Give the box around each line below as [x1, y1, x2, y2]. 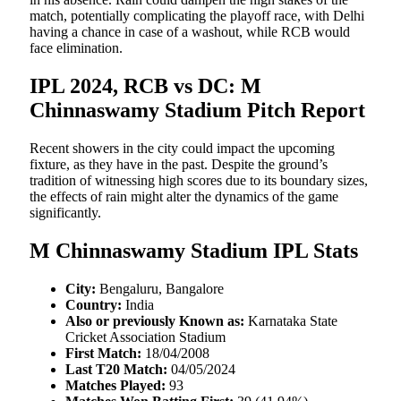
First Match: [65, 345, 141, 361]
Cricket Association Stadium [65, 328, 226, 345]
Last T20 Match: [65, 361, 167, 377]
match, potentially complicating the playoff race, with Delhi [30, 8, 364, 24]
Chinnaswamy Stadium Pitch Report [30, 98, 365, 123]
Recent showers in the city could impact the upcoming [30, 141, 335, 157]
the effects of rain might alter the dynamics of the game [30, 189, 338, 205]
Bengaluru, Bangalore [96, 280, 224, 296]
